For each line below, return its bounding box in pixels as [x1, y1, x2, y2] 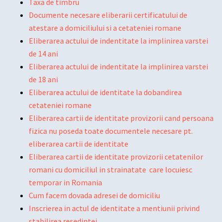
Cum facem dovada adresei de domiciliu [29, 190, 160, 200]
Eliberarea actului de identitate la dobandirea [29, 87, 182, 97]
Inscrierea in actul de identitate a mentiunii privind [29, 203, 200, 213]
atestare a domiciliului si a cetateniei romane [29, 23, 181, 33]
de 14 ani [29, 49, 58, 58]
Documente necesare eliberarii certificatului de [29, 10, 187, 20]
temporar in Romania [29, 177, 102, 187]
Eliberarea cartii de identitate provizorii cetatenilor [29, 152, 203, 162]
